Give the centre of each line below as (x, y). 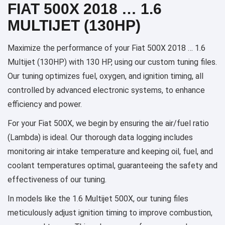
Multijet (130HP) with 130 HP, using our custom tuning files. (112, 62)
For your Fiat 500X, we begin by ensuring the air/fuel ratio (108, 123)
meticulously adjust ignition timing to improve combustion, (110, 212)
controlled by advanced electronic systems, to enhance (106, 90)
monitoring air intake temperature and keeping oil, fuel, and (110, 151)
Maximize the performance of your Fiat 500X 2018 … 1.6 (106, 48)
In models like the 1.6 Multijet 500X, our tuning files (98, 198)
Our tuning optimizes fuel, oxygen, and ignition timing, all (105, 76)
